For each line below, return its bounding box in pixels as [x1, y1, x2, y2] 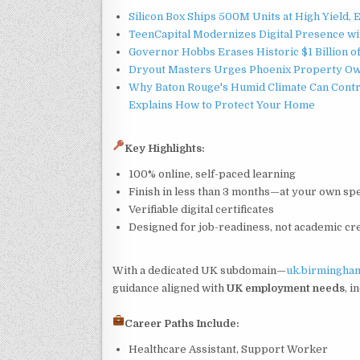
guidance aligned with [112, 281, 227, 294]
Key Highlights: [124, 141, 205, 154]
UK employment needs [227, 281, 345, 294]
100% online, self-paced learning [129, 167, 296, 180]
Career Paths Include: [124, 317, 239, 329]
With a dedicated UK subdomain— [112, 264, 286, 276]
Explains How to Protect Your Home [129, 98, 315, 111]
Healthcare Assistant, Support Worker [129, 342, 328, 355]
